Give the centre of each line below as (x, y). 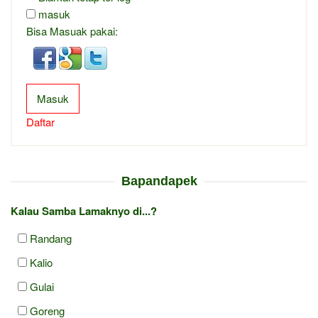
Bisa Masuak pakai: (72, 31)
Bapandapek (159, 181)
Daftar (40, 122)
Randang (51, 238)
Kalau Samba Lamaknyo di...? (84, 211)
